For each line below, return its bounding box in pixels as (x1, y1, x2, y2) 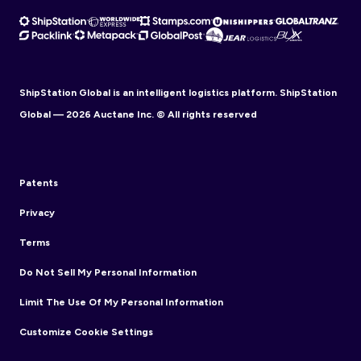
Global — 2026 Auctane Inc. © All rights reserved (19, 108, 257, 120)
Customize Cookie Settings (19, 326, 153, 338)
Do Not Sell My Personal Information (19, 266, 197, 278)
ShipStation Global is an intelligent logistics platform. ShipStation (19, 86, 337, 98)
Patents (19, 176, 58, 189)
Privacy (19, 206, 55, 218)
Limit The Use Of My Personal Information (19, 296, 223, 308)
